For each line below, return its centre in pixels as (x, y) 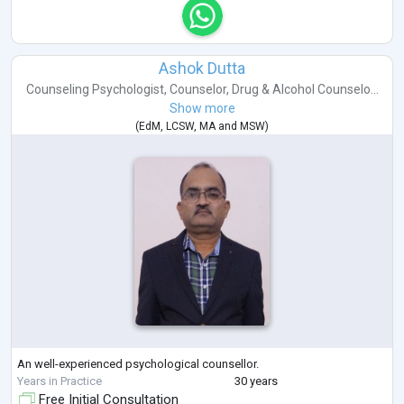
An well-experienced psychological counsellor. (138, 364)
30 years (256, 381)
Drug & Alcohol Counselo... (305, 89)
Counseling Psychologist (95, 89)
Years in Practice (60, 381)
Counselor (197, 89)
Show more (202, 108)
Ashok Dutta (202, 68)
